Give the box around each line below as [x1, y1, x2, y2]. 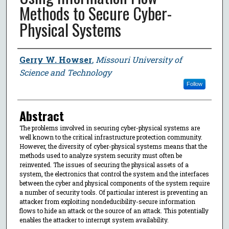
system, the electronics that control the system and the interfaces [19, 169, 209, 178]
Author [17, 49, 47, 67]
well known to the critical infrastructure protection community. [19, 132, 202, 141]
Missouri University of [95, 54, 182, 65]
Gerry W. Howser [19, 54, 92, 65]
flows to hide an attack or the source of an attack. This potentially [19, 206, 209, 215]
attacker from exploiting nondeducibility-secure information [19, 197, 195, 205]
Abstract [19, 106, 64, 125]
